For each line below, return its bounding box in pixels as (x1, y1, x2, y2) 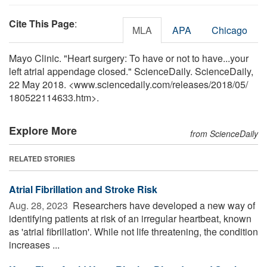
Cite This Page (9, 16, 74, 30)
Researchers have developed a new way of (70, 198, 255, 212)
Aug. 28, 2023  (9, 198, 70, 212)
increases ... (9, 237, 60, 252)
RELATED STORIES (9, 153, 75, 164)
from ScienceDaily (190, 127, 258, 139)
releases (172, 77, 209, 91)
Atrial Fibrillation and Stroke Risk (9, 182, 157, 196)
